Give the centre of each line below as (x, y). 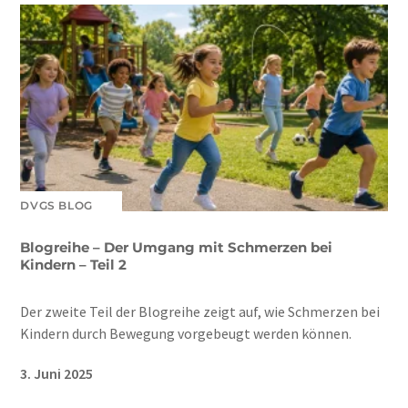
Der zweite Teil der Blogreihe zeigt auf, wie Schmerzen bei (200, 311)
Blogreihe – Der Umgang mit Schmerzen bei (177, 247)
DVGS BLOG (56, 205)
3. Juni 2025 (57, 373)
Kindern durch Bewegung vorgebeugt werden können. (186, 333)
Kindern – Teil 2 (74, 264)
